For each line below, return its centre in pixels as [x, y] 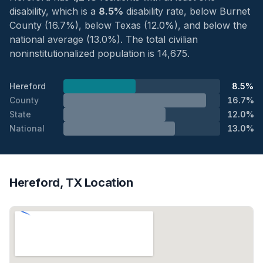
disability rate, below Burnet [187, 11]
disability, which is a [54, 11]
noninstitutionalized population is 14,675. [100, 53]
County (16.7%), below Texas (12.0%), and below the [128, 25]
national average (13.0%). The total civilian [104, 39]
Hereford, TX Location [71, 182]
